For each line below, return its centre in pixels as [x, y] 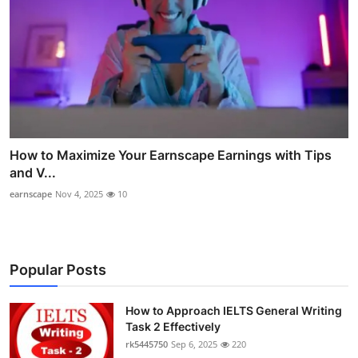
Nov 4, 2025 [79, 194]
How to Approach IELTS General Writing [234, 311]
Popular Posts [58, 270]
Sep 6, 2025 [194, 344]
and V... [33, 173]
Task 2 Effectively [173, 327]
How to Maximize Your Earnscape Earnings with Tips [171, 155]
